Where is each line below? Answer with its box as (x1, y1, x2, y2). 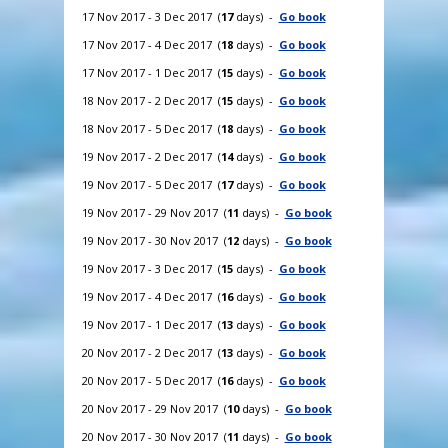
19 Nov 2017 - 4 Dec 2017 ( (81, 288, 221, 304)
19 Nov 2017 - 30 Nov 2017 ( (81, 232, 227, 248)
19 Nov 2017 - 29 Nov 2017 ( (81, 204, 227, 220)
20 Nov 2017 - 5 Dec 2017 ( (81, 372, 221, 388)
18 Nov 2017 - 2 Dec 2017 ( (81, 92, 221, 108)
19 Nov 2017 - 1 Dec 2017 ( (81, 316, 221, 332)
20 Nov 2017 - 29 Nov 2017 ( (81, 400, 227, 416)
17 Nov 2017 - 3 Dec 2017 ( (81, 8, 221, 24)
